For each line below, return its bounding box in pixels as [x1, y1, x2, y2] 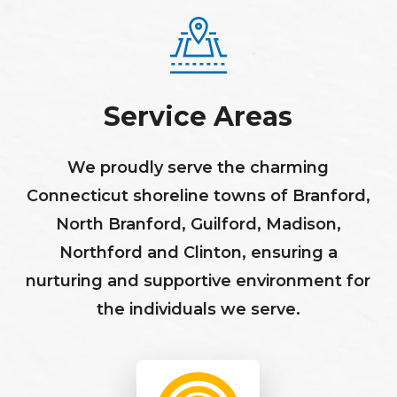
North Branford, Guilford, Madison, [55, 214, 341, 234]
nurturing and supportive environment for [26, 271, 371, 291]
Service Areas [104, 100, 293, 133]
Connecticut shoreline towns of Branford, [26, 186, 370, 206]
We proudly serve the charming [67, 158, 330, 177]
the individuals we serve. [96, 300, 300, 319]
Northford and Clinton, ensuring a [58, 243, 338, 262]
